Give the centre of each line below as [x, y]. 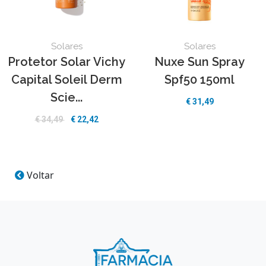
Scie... [66, 97]
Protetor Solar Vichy [66, 62]
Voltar [39, 175]
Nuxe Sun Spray [199, 62]
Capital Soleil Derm [66, 80]
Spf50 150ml [199, 80]
